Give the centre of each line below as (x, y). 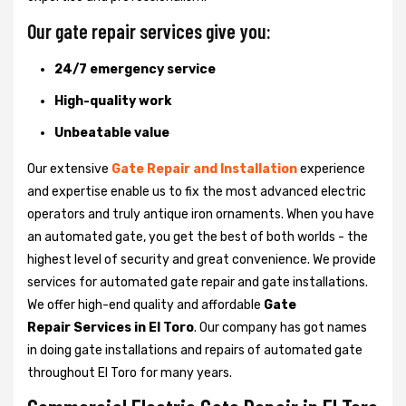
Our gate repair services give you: (149, 30)
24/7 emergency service (135, 69)
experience (331, 169)
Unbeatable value (112, 132)
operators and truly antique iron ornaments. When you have (201, 214)
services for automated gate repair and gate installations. (198, 282)
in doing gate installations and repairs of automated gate (195, 350)
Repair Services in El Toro (111, 327)
